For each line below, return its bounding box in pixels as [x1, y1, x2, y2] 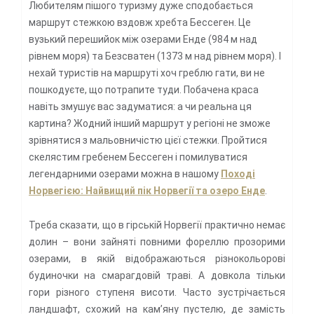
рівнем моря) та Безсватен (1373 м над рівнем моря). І [29, 50, 281, 62]
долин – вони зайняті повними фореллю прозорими [29, 235, 285, 247]
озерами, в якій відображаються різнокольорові [29, 252, 285, 264]
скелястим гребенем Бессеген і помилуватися [29, 151, 247, 163]
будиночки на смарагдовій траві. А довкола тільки [29, 269, 285, 281]
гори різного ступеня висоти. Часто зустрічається [29, 286, 285, 298]
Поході [221, 168, 255, 179]
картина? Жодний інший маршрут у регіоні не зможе [29, 117, 271, 129]
